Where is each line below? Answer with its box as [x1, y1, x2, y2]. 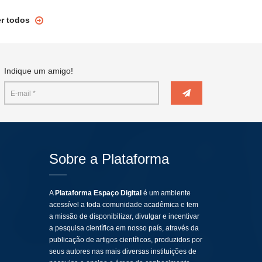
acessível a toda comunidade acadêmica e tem [49, 201, 198, 209]
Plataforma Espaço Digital [54, 189, 142, 197]
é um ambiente [141, 189, 191, 197]
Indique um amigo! [4, 66, 73, 75]
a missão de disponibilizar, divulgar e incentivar [49, 212, 199, 220]
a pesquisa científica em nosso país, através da [49, 224, 199, 232]
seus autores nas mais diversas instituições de [49, 247, 196, 256]
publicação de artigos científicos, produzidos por [49, 236, 202, 244]
